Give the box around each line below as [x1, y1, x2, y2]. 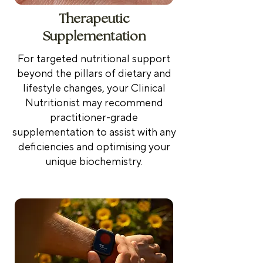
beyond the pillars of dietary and [16, 66, 171, 80]
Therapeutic [58, 12, 130, 26]
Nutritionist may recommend [25, 96, 163, 110]
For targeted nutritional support [18, 52, 170, 66]
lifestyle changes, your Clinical [22, 81, 166, 95]
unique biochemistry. [45, 154, 143, 168]
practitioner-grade [50, 110, 138, 124]
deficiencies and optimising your [18, 140, 170, 154]
